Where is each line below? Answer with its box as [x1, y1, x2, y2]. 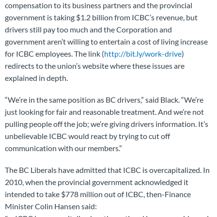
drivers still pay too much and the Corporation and [5, 25, 172, 34]
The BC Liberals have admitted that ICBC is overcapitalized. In [5, 165, 210, 174]
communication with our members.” [5, 143, 122, 153]
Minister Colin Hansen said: [5, 201, 97, 211]
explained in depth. [5, 73, 68, 82]
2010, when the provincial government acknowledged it [5, 177, 188, 186]
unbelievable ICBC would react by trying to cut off [5, 131, 170, 140]
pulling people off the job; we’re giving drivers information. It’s [5, 119, 208, 128]
